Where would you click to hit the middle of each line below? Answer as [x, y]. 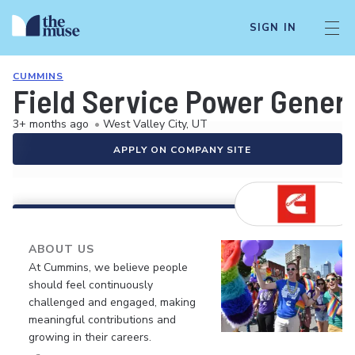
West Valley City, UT [155, 124]
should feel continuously [91, 285]
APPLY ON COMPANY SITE [182, 150]
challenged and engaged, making [112, 302]
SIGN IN [273, 28]
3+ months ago [51, 124]
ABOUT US [61, 249]
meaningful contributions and [102, 320]
